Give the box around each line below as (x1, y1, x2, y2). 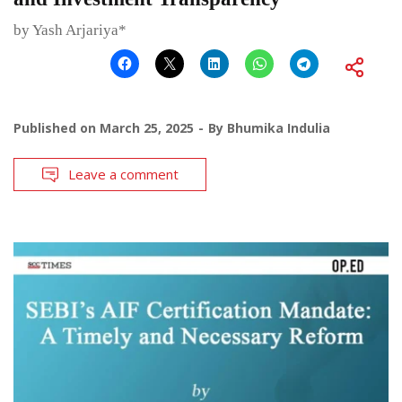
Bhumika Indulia (227, 119, 330, 137)
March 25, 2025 (100, 119, 194, 137)
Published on (13, 119, 100, 137)
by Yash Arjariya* (13, 22, 127, 39)
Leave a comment (68, 165, 179, 184)
